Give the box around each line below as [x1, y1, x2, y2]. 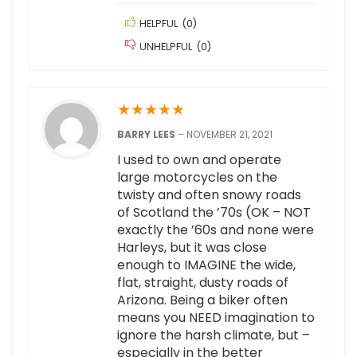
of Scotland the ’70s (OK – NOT [117, 203, 311, 222]
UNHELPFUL [139, 40, 192, 54]
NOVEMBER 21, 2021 [186, 127, 273, 142]
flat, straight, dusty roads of [117, 273, 288, 292]
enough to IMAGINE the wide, [117, 256, 296, 275]
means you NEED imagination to [117, 308, 315, 328]
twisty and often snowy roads [117, 186, 301, 205]
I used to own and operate [117, 151, 281, 170]
